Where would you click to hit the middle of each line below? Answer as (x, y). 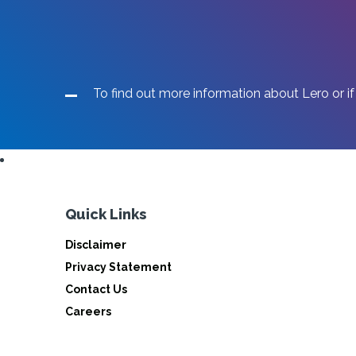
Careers (88, 311)
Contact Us (96, 289)
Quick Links (106, 214)
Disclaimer (96, 245)
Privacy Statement (118, 267)
